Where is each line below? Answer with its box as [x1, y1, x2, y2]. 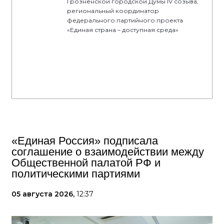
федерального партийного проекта [67, 16, 183, 24]
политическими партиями [11, 167, 140, 180]
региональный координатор [67, 6, 159, 14]
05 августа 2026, [11, 189, 76, 198]
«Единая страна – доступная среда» [67, 25, 178, 33]
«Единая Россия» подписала [11, 134, 158, 147]
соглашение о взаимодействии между [11, 145, 204, 158]
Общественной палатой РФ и [11, 156, 160, 169]
